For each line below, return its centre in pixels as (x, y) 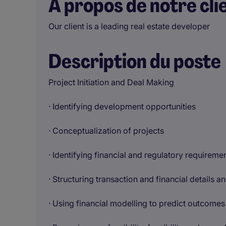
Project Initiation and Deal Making (111, 82)
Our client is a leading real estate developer (129, 26)
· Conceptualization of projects (106, 131)
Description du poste (135, 61)
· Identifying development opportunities (122, 106)
